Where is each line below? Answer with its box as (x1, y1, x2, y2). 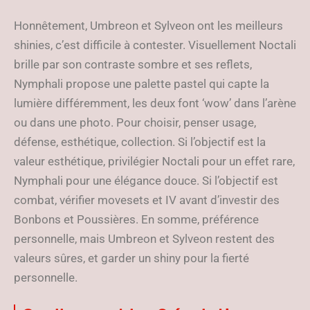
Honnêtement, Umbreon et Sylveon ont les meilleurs (14, 19, 283, 33)
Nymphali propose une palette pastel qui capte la (14, 77, 269, 91)
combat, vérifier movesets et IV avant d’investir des (14, 193, 280, 207)
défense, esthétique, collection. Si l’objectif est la (14, 135, 266, 149)
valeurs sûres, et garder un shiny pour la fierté (14, 251, 249, 265)
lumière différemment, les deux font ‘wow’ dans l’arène (14, 96, 296, 110)
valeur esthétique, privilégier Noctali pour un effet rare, (14, 154, 295, 168)
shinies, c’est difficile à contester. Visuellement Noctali (14, 38, 296, 52)
